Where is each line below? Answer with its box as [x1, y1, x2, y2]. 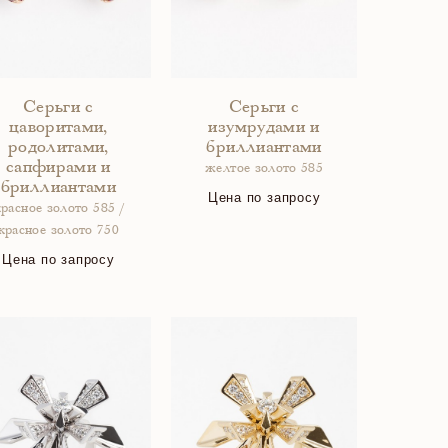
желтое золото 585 [205, 163, 324, 176]
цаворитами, [8, 119, 108, 137]
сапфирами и [5, 159, 111, 177]
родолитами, [7, 139, 109, 157]
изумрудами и [208, 119, 320, 137]
